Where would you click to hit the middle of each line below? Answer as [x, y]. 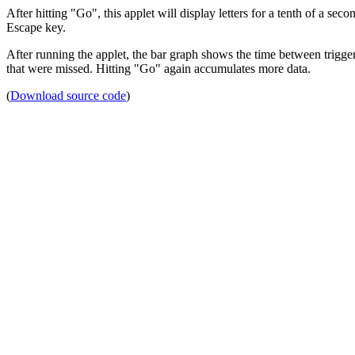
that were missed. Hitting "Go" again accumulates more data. [158, 69]
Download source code [68, 95]
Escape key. [36, 27]
